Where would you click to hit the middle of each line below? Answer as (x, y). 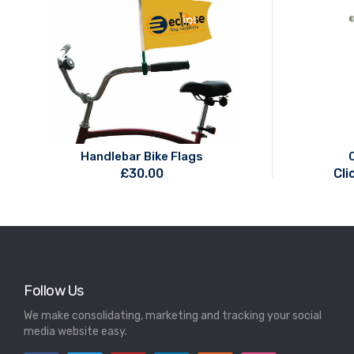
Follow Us (54, 291)
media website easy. (75, 332)
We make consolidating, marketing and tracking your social (173, 316)
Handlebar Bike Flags (142, 157)
